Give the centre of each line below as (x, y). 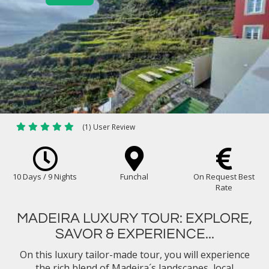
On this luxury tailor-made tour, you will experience (134, 255)
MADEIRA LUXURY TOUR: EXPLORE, (134, 218)
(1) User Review (109, 127)
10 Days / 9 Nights (45, 177)
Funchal (134, 177)
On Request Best (224, 177)
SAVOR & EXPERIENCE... (134, 234)
